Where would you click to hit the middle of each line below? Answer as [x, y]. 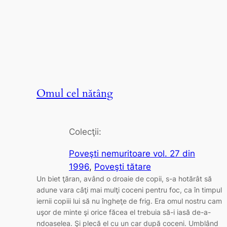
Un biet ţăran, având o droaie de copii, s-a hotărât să [124, 179]
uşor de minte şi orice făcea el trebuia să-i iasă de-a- [124, 212]
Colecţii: [85, 132]
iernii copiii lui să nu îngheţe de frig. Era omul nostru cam [129, 201]
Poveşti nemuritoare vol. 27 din [132, 154]
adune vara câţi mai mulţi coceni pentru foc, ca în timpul [129, 190]
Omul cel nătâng [75, 94]
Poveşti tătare [123, 167]
